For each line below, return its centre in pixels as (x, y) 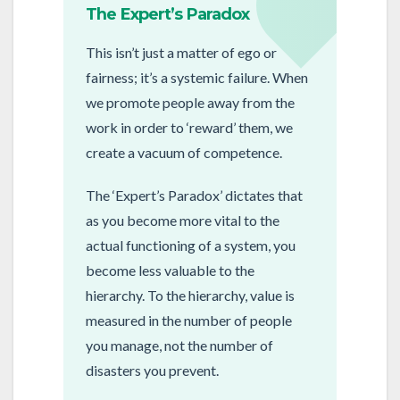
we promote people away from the (191, 103)
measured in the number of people (189, 320)
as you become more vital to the (183, 220)
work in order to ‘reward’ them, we (190, 128)
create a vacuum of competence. (184, 153)
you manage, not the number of (180, 345)
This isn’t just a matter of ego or (182, 53)
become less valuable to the (171, 270)
